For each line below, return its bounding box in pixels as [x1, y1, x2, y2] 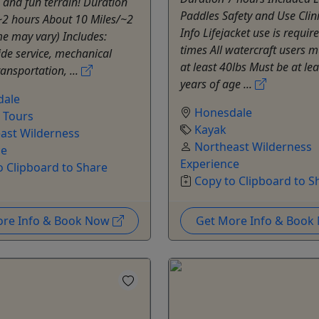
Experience [180, 155, 239, 172]
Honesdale [194, 104, 252, 120]
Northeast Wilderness [194, 138, 312, 155]
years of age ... [180, 75, 255, 92]
